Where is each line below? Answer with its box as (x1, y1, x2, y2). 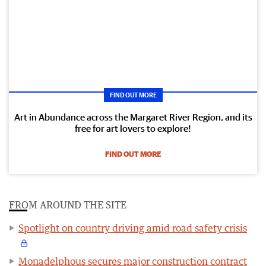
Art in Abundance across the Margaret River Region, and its (14, 111, 252, 122)
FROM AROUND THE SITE (9, 198, 126, 211)
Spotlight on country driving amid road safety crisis (18, 221, 247, 234)
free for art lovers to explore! (75, 122, 191, 134)
